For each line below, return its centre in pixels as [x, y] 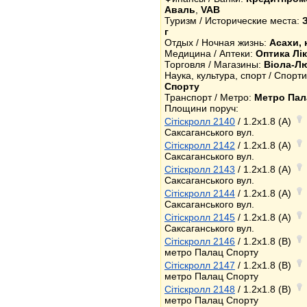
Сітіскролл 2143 [200, 169]
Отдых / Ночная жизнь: [217, 42]
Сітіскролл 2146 [200, 241]
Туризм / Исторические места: [233, 21]
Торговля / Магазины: [214, 64]
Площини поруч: [201, 108]
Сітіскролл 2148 [200, 289]
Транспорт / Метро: [209, 97]
